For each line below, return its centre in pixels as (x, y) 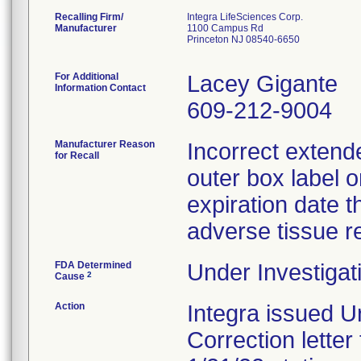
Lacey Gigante (262, 84)
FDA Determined (93, 265)
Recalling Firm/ (89, 17)
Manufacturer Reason (105, 144)
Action (70, 306)
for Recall (77, 156)
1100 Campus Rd (225, 28)
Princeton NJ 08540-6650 (243, 39)
